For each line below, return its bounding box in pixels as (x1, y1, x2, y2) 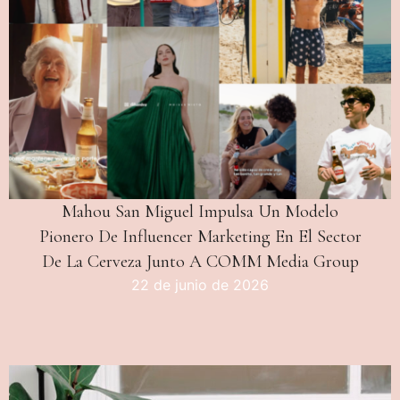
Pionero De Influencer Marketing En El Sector (38, 226, 362, 247)
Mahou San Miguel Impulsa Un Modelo (62, 201, 338, 222)
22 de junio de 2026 (131, 276, 269, 294)
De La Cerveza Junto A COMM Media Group (41, 251, 359, 272)
